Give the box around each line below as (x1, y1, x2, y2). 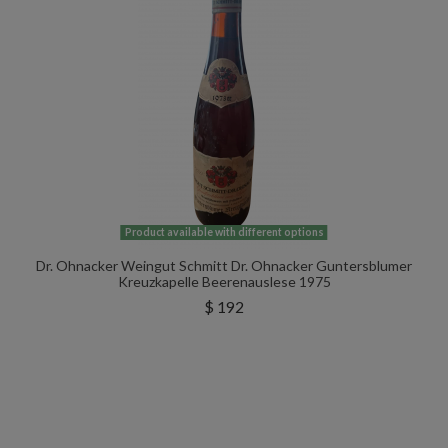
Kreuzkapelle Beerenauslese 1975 (117, 273, 331, 291)
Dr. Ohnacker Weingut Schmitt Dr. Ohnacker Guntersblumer (36, 257, 412, 275)
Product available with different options (124, 226, 324, 239)
